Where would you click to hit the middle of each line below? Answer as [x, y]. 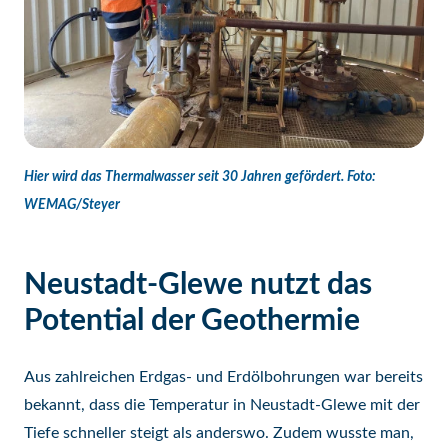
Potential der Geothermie [192, 321]
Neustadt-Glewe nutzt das [198, 285]
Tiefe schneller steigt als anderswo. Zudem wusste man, [219, 433]
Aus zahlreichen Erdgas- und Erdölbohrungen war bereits [223, 377]
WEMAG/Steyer [72, 205]
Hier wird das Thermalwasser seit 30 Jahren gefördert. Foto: [200, 177]
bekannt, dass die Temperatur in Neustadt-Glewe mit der [222, 405]
